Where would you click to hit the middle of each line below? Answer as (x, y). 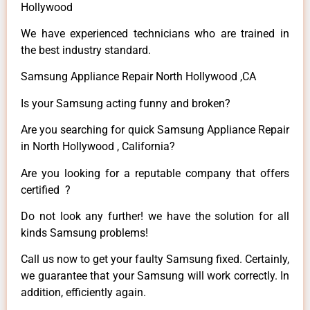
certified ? (46, 190)
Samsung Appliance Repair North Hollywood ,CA (138, 77)
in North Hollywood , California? (98, 147)
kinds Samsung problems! (84, 232)
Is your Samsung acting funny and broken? (126, 103)
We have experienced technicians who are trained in (155, 34)
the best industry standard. (86, 51)
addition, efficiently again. (83, 293)
